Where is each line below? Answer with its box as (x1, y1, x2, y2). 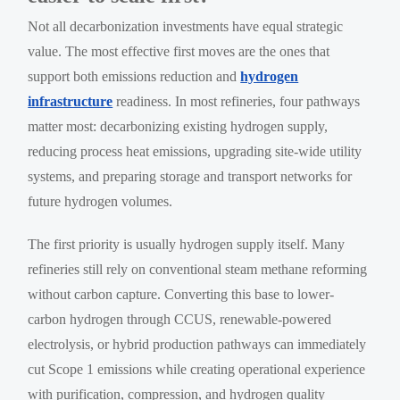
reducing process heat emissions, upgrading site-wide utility (28, 143, 362, 159)
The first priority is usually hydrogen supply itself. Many (28, 236, 346, 252)
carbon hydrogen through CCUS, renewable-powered (28, 311, 332, 327)
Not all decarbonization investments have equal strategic (28, 18, 344, 34)
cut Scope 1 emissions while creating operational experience (28, 361, 366, 377)
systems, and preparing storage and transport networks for (28, 168, 353, 184)
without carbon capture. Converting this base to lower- (28, 286, 335, 302)
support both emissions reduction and (28, 68, 241, 84)
